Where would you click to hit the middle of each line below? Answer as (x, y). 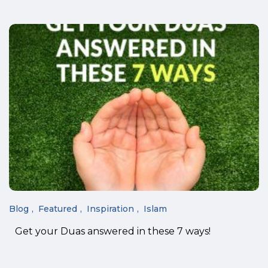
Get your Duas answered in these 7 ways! (113, 232)
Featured (58, 208)
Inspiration (110, 208)
